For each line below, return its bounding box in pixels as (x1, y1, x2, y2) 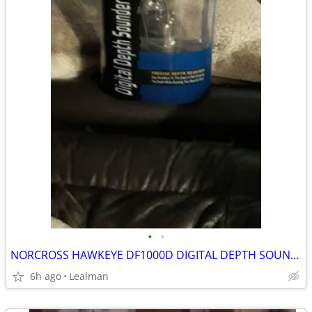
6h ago (30, 270, 61, 283)
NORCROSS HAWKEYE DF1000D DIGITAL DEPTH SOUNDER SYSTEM (290, 247, 299, 263)
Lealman (69, 270, 109, 283)
